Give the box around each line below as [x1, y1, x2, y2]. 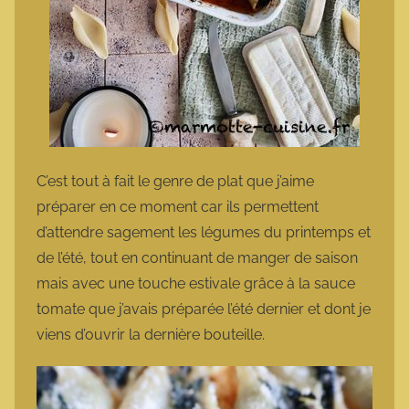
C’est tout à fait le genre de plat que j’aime [37, 173, 314, 191]
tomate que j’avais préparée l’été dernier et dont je [37, 300, 371, 319]
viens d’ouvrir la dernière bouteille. [37, 326, 268, 344]
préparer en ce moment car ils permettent [37, 198, 319, 216]
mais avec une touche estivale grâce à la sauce [37, 275, 355, 293]
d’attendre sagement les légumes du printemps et [37, 224, 371, 242]
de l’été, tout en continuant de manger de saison [37, 249, 358, 267]
